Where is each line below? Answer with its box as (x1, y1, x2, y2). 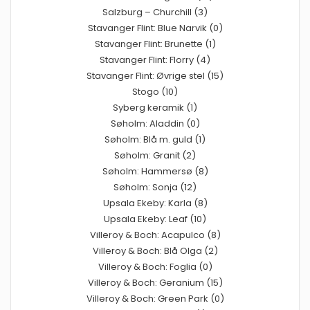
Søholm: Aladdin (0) (110, 116, 200, 130)
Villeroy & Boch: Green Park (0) (86, 291, 224, 305)
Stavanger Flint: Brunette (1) (94, 37, 216, 51)
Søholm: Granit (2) (114, 148, 196, 162)
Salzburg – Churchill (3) (102, 5, 208, 19)
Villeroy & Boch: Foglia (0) (98, 259, 212, 273)
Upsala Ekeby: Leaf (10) (104, 212, 206, 226)
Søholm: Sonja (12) (113, 180, 197, 194)
